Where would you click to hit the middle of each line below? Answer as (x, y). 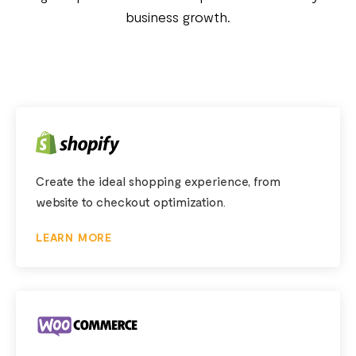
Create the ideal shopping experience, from (158, 181)
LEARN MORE (74, 238)
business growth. (178, 17)
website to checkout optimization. (131, 202)
